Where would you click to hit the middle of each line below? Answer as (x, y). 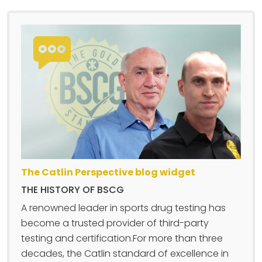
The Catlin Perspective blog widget (108, 173)
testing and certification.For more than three (122, 239)
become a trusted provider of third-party (115, 223)
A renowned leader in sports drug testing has (123, 208)
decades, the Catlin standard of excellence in (125, 254)
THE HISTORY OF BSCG (73, 190)
